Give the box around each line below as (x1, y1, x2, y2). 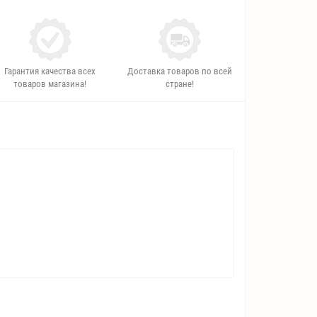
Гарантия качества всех (4, 66, 96, 77)
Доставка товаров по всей (127, 66, 233, 77)
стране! (166, 79, 195, 90)
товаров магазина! (13, 79, 87, 90)
